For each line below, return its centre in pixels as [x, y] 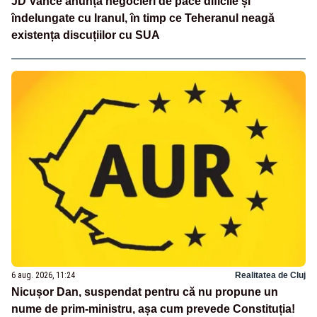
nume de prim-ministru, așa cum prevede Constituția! [153, 309]
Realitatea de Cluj [270, 275]
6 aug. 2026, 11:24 [43, 275]
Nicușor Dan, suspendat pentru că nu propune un [145, 292]
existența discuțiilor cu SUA [86, 35]
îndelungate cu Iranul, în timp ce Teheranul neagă [143, 18]
